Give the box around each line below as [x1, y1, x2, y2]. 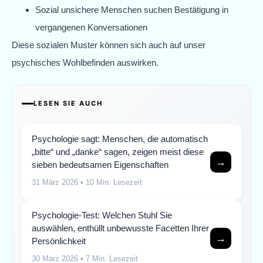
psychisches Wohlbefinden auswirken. [12, 57, 159, 68]
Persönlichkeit [32, 236, 86, 247]
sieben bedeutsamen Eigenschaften [32, 160, 168, 170]
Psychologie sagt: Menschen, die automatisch [32, 134, 208, 144]
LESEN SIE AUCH [33, 99, 103, 108]
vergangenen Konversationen [35, 22, 147, 32]
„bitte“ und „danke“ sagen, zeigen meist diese [32, 147, 204, 157]
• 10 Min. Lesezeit [78, 178, 142, 187]
